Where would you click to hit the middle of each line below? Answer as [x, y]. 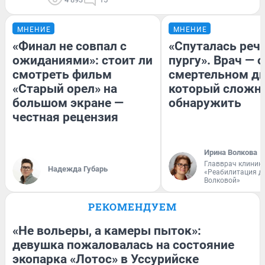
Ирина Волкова [231, 153]
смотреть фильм [62, 75]
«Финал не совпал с [70, 46]
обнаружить [205, 103]
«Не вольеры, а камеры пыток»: [107, 231]
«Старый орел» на [65, 89]
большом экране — [68, 103]
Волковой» [222, 181]
